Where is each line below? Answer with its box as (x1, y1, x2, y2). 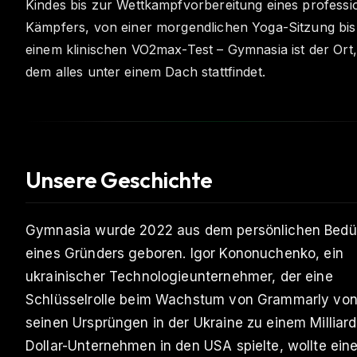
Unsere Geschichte (25, 166, 213, 194)
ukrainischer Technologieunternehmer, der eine (25, 269, 333, 284)
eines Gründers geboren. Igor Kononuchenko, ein (25, 245, 343, 261)
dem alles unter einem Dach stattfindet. (25, 64, 265, 80)
